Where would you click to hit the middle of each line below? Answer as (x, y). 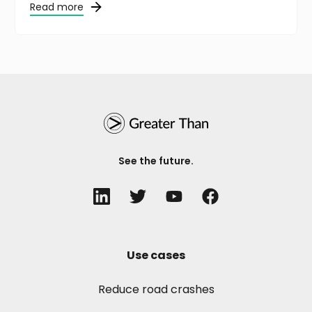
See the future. (156, 161)
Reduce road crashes (156, 289)
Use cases (156, 255)
